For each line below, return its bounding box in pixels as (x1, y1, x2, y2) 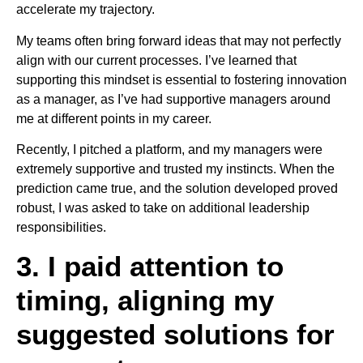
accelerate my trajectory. (16, 2, 155, 17)
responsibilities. (16, 220, 106, 235)
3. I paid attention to (16, 250, 284, 282)
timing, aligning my (16, 284, 274, 316)
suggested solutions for (16, 318, 335, 350)
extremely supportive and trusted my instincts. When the (16, 162, 335, 177)
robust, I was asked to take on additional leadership (16, 201, 310, 216)
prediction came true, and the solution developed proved (16, 181, 338, 196)
